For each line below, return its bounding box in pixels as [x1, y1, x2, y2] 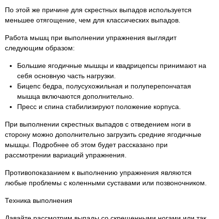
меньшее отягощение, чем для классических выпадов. [5, 16, 180, 24]
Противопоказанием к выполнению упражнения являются [5, 169, 192, 176]
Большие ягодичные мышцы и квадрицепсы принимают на [17, 62, 206, 69]
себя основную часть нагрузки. [17, 72, 116, 80]
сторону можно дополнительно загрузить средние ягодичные [5, 131, 201, 138]
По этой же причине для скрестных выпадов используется [5, 6, 192, 14]
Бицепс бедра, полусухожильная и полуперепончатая [17, 82, 191, 90]
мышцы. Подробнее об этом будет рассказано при [5, 141, 168, 149]
